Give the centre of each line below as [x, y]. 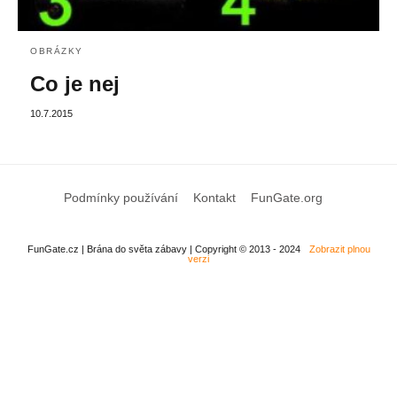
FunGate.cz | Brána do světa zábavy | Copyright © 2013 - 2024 [163, 249]
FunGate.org [286, 197]
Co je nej [75, 83]
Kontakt [214, 197]
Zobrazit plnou [339, 249]
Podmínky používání [121, 197]
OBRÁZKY [57, 51]
